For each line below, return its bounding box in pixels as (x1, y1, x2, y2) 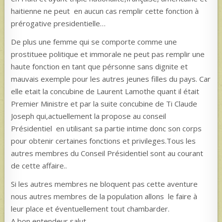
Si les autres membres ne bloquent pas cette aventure (11, 178, 198, 189)
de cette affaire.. (11, 160, 67, 170)
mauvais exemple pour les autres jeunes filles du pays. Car (11, 73, 211, 84)
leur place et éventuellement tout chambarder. (11, 203, 170, 214)
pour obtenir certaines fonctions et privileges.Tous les (11, 135, 196, 146)
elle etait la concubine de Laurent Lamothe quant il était (11, 86, 200, 96)
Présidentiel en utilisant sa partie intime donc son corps (11, 123, 202, 133)
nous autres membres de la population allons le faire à (11, 191, 198, 201)
